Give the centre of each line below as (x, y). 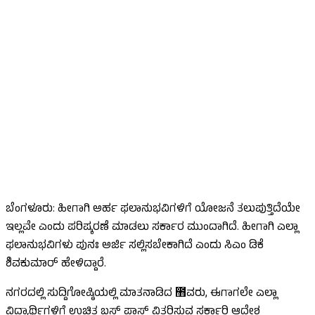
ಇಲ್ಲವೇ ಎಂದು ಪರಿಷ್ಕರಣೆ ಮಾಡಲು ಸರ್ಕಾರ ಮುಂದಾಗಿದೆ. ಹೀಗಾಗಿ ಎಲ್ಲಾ (152, 228)
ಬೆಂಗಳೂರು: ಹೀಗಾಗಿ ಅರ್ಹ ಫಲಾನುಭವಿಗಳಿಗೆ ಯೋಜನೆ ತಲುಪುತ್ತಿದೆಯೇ (153, 210)
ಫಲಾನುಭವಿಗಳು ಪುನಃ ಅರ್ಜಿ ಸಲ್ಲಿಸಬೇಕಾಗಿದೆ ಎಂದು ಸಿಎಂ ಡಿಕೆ (135, 246)
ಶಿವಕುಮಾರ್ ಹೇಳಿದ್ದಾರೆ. (56, 265)
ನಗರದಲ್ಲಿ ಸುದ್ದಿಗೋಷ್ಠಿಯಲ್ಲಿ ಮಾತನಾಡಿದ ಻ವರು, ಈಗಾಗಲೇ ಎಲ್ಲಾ (141, 294)
